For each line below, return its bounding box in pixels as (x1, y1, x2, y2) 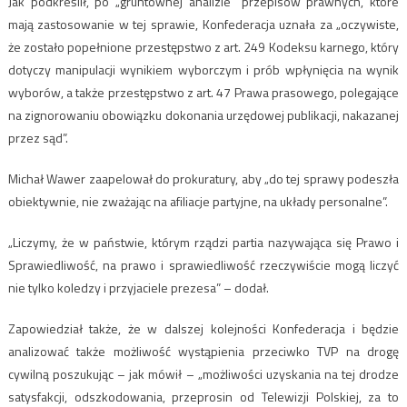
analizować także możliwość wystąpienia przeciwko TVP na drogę (7, 341, 400, 361)
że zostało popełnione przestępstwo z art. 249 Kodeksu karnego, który (7, 36, 400, 56)
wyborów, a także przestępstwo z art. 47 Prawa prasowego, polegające (7, 82, 400, 102)
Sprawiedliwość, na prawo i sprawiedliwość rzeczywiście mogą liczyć (7, 254, 400, 274)
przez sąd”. (7, 127, 68, 147)
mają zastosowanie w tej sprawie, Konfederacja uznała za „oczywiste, (7, 14, 400, 34)
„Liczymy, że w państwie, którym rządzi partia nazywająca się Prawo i (7, 232, 400, 252)
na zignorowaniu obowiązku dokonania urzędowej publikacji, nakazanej (7, 104, 400, 124)
